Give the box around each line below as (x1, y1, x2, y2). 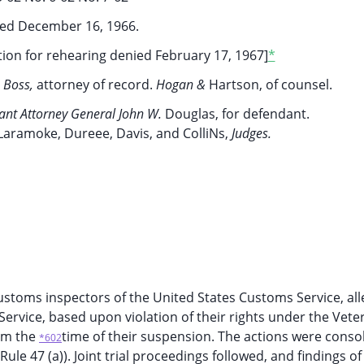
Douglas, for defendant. (165, 105, 310, 123)
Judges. (231, 124, 271, 142)
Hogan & (156, 76, 209, 93)
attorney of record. (37, 76, 156, 93)
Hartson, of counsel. (209, 76, 332, 93)
